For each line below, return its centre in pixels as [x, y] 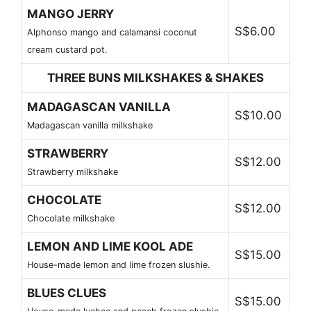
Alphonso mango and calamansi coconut [112, 32]
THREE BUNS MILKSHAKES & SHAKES [155, 77]
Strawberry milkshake [73, 171]
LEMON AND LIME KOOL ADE [110, 246]
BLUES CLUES [67, 293]
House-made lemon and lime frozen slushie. [119, 264]
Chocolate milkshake [71, 218]
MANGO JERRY [70, 14]
